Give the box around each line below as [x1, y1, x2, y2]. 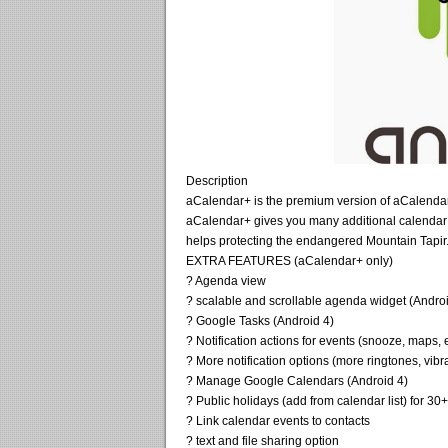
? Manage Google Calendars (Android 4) [186, 373, 408, 388]
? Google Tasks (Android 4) [186, 313, 334, 328]
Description [186, 173, 248, 188]
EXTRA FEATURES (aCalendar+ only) [186, 253, 393, 268]
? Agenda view [186, 273, 266, 288]
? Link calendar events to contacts [186, 413, 370, 428]
